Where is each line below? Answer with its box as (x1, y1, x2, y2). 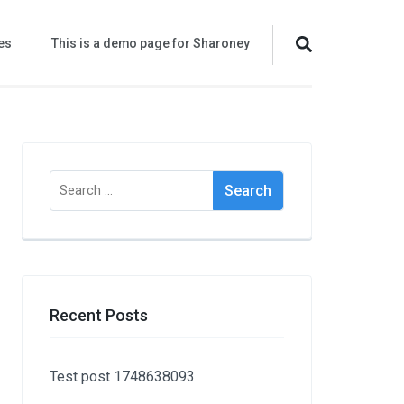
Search (50, 173, 101, 192)
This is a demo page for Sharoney (51, 36, 250, 50)
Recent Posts (50, 306, 149, 325)
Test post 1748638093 (50, 368, 196, 385)
